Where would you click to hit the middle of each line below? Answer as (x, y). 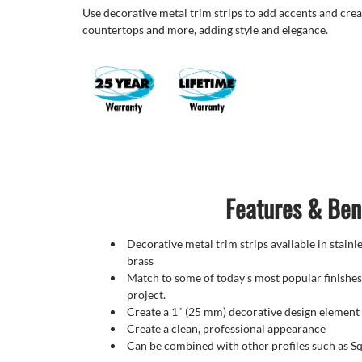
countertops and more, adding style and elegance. (205, 30)
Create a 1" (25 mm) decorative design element (243, 312)
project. (146, 295)
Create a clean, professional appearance (226, 329)
